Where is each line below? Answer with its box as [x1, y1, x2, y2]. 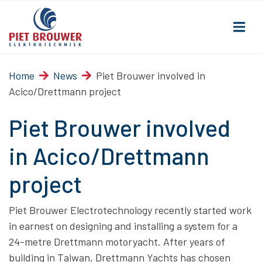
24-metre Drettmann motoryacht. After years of [9, 235, 225, 248]
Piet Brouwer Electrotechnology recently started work [9, 204, 251, 216]
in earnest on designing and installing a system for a [9, 219, 237, 232]
